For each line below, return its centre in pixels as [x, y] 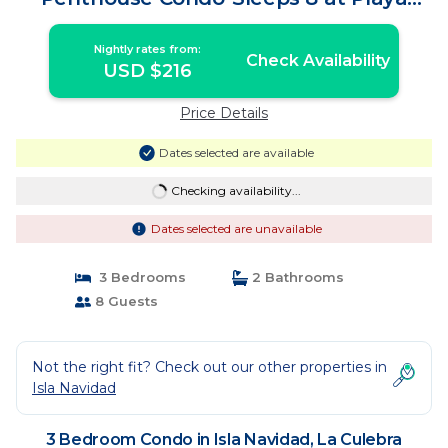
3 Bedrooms [138, 277]
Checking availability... [235, 190]
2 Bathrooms [296, 277]
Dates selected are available [236, 152]
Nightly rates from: [148, 49]
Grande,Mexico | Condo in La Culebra [224, 19]
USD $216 [148, 71]
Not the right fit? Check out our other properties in [209, 367]
